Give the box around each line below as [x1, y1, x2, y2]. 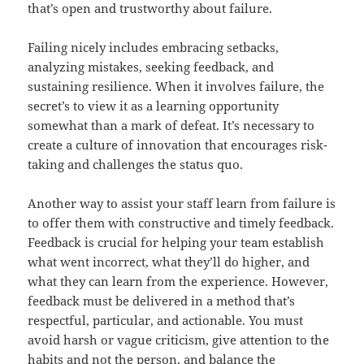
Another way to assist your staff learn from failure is [28, 195, 336, 212]
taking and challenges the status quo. [28, 156, 244, 173]
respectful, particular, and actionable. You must [28, 312, 304, 329]
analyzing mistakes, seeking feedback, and [28, 58, 275, 76]
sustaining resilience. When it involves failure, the [28, 78, 325, 95]
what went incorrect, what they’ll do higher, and [28, 253, 310, 271]
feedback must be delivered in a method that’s [28, 292, 296, 310]
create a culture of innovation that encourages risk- [28, 136, 328, 154]
